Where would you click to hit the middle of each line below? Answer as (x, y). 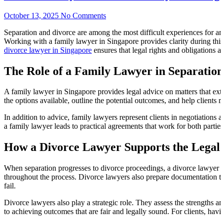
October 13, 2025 (31, 15)
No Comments (83, 15)
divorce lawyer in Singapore (48, 50)
